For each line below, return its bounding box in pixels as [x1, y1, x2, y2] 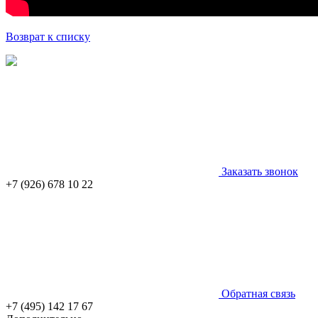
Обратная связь [219, 287, 295, 300]
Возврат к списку [6, 30, 90, 43]
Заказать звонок [219, 165, 298, 177]
